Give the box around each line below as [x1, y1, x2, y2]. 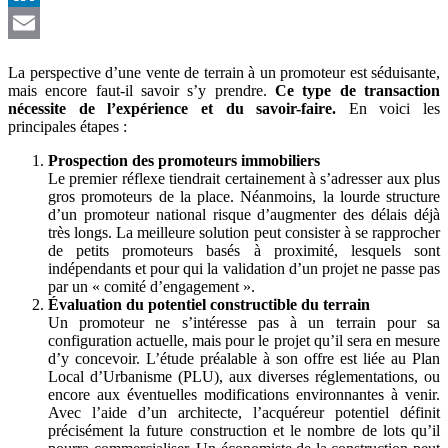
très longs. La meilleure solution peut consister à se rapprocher [48, 223, 440, 241]
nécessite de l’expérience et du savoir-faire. [8, 99, 337, 117]
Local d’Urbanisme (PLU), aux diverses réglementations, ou [48, 367, 440, 385]
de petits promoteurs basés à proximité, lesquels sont [48, 241, 440, 259]
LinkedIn [8, 13, 66, 31]
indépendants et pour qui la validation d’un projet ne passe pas [48, 259, 440, 277]
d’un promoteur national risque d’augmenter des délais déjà [48, 205, 440, 223]
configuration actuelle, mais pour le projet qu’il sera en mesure [48, 331, 440, 349]
